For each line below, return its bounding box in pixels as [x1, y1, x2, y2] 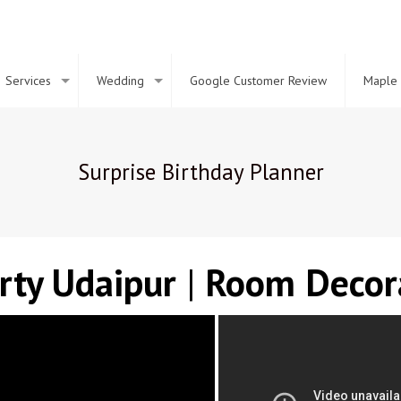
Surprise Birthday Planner [77, 158, 324, 186]
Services [5, 73, 51, 89]
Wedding [97, 73, 144, 89]
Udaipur [52, 258, 176, 307]
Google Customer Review [190, 73, 327, 89]
